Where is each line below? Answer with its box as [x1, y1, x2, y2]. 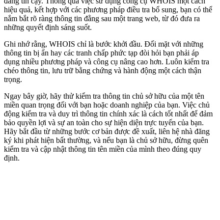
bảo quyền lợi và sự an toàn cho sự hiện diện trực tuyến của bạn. [4, 118, 204, 127]
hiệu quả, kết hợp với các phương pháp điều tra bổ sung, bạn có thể [4, 5, 212, 14]
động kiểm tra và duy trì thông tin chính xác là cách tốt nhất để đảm [4, 109, 213, 118]
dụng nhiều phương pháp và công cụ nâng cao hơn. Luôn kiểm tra [4, 57, 209, 66]
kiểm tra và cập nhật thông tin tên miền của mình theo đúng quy [4, 144, 201, 153]
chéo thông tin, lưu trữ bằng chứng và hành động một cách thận [4, 66, 201, 75]
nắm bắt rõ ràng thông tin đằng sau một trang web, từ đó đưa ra [4, 14, 200, 23]
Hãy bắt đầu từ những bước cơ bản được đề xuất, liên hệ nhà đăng [4, 127, 210, 136]
